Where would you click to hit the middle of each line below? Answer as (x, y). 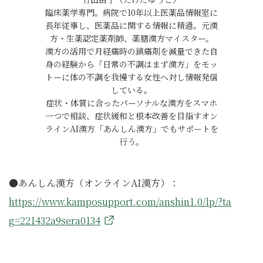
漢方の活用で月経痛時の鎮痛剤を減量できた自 (131, 51)
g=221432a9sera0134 (55, 220)
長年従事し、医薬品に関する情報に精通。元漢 (131, 25)
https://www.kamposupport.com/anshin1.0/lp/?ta (120, 202)
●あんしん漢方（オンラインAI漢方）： (94, 183)
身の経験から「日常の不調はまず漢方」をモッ (131, 64)
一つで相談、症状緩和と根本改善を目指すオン (131, 116)
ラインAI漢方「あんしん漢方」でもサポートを (131, 129)
